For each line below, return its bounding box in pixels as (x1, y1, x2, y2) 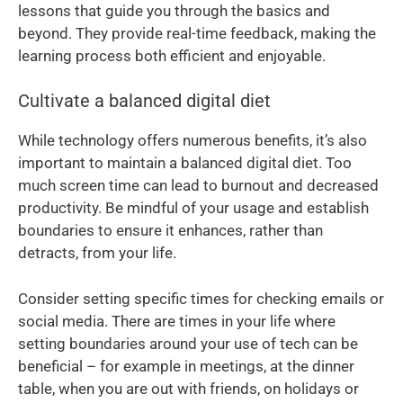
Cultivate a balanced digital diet (18, 90, 271, 112)
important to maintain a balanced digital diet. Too (18, 154, 352, 173)
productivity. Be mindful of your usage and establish (18, 199, 369, 218)
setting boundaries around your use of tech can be (18, 334, 358, 353)
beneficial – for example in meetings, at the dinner (18, 356, 354, 375)
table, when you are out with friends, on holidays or (18, 379, 359, 398)
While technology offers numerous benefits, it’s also (18, 131, 367, 150)
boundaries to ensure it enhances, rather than (18, 221, 323, 240)
